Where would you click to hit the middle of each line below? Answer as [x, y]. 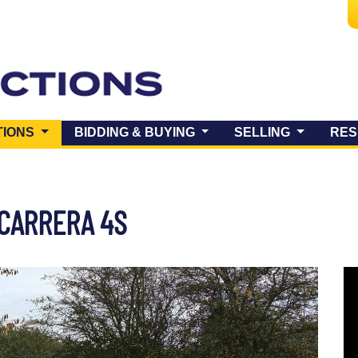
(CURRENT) [73, 132]
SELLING [264, 133]
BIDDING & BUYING [136, 133]
